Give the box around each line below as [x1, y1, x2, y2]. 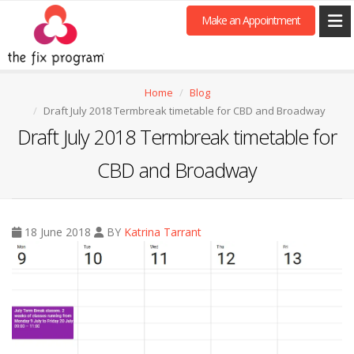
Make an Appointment [201, 12, 300, 28]
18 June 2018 [21, 224, 94, 239]
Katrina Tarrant [124, 224, 201, 239]
